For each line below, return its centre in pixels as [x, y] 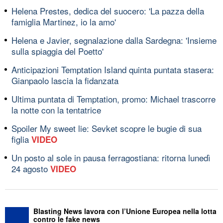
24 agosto [31, 168]
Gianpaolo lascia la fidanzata [65, 80]
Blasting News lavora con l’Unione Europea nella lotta [125, 211]
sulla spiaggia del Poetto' [57, 51]
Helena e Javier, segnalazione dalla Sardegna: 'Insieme [114, 40]
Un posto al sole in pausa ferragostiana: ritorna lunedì [111, 157]
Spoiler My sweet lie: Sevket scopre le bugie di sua [107, 128]
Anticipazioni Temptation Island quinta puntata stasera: [113, 69]
